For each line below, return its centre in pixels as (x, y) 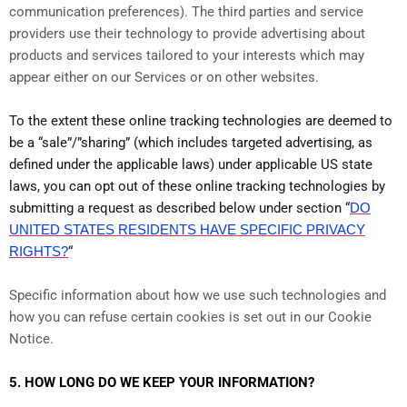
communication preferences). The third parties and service (186, 12)
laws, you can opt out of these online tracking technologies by (197, 187)
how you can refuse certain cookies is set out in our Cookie (190, 318)
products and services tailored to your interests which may (187, 56)
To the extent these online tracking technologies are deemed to (201, 121)
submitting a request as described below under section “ (179, 208)
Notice (30, 339)
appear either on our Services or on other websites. (164, 78)
